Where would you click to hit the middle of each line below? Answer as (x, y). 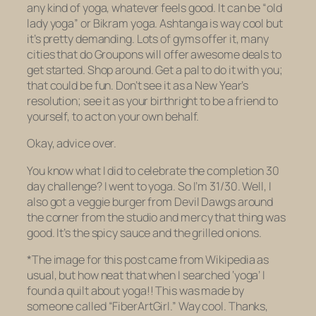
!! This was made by (195, 290)
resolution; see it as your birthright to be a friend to (152, 101)
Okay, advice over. (72, 144)
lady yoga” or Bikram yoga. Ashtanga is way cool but (155, 24)
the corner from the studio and (104, 217)
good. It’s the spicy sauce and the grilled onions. (144, 232)
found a (47, 290)
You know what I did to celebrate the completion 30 (153, 170)
